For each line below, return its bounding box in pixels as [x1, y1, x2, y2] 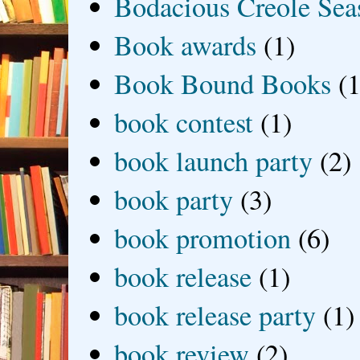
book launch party [114, 142, 313, 180]
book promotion [114, 219, 292, 257]
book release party [114, 297, 317, 334]
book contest [114, 104, 254, 141]
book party [114, 181, 234, 219]
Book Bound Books [114, 65, 332, 103]
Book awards [114, 27, 257, 64]
